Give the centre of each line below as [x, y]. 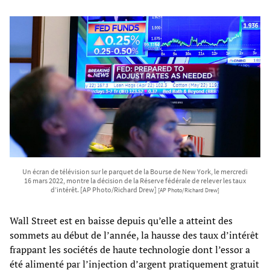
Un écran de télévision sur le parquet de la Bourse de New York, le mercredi [135, 171]
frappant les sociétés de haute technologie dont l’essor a [130, 249]
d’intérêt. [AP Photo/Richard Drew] [104, 189]
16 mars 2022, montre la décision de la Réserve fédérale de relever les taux [135, 180]
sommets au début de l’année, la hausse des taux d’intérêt [134, 235]
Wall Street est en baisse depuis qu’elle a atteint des [121, 220]
